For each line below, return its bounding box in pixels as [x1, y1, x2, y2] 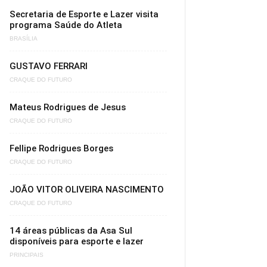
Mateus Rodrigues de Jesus [10, 102, 126, 113]
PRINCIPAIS [10, 252, 44, 259]
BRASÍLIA [10, 35, 38, 42]
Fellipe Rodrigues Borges [10, 143, 113, 154]
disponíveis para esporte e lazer [10, 236, 144, 247]
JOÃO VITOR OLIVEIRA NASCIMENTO [10, 184, 164, 195]
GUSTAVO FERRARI [10, 61, 88, 72]
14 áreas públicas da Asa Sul [10, 225, 132, 236]
